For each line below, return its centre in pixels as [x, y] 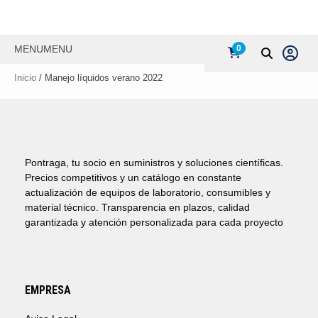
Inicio [25, 78]
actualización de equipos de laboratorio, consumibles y [148, 192]
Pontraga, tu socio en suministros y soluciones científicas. [154, 163]
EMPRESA [48, 290]
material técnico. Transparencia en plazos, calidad [137, 207]
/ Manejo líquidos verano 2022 [99, 78]
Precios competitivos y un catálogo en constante [133, 177]
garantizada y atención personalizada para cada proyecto [154, 222]
